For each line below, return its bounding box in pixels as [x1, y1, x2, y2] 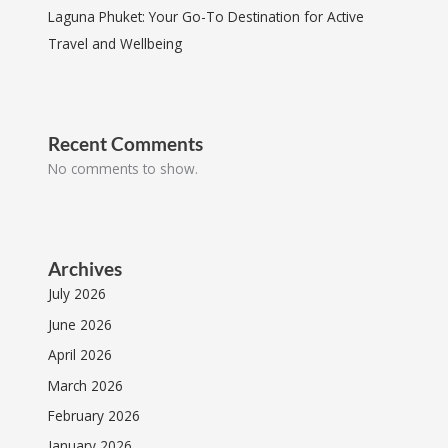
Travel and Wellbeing [48, 33, 183, 53]
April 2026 [48, 345, 113, 365]
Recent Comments [48, 132, 204, 156]
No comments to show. [48, 159, 199, 179]
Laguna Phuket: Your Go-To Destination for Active [48, 6, 365, 26]
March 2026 [48, 375, 124, 395]
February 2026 [48, 405, 141, 425]
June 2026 [48, 314, 113, 334]
